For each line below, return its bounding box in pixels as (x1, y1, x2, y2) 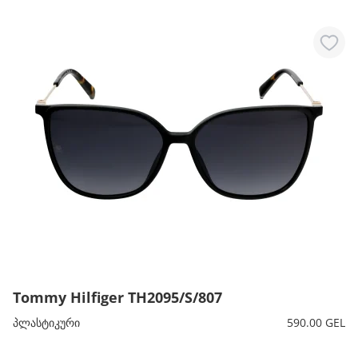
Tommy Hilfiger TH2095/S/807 (13, 288, 222, 307)
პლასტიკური (13, 315, 80, 330)
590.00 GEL (287, 315, 345, 330)
